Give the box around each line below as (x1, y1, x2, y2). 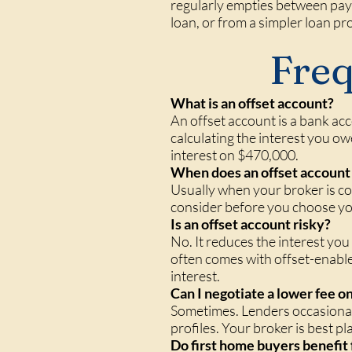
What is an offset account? (170, 94, 334, 112)
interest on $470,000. (170, 146, 299, 163)
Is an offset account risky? (170, 215, 331, 233)
